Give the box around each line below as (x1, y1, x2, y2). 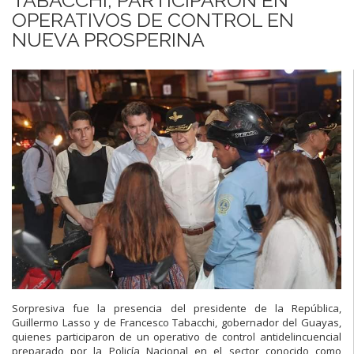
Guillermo (12, 314, 62, 330)
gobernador (220, 314, 279, 330)
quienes (12, 329, 56, 344)
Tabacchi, (172, 314, 218, 330)
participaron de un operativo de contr (55, 329, 247, 344)
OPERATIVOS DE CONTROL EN (12, 7, 294, 32)
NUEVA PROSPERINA (12, 27, 205, 51)
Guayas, (301, 314, 341, 330)
